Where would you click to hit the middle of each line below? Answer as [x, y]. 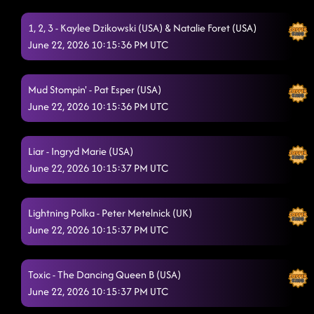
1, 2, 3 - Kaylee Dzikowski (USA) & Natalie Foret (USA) [142, 28]
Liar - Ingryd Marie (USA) [81, 151]
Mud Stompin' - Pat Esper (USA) [95, 89]
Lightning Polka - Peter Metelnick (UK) [110, 213]
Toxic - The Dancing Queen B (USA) [104, 274]
